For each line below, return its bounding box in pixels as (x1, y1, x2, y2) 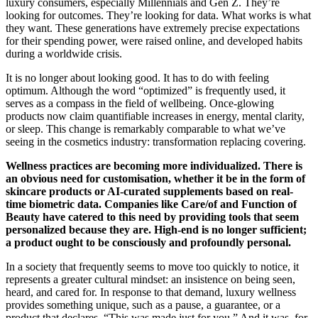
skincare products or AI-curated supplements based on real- (6, 185, 293, 197)
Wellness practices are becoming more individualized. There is (6, 159, 302, 172)
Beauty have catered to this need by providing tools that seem (6, 210, 299, 223)
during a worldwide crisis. (6, 47, 122, 60)
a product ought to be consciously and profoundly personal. (6, 236, 291, 248)
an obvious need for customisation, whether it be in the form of (6, 172, 305, 185)
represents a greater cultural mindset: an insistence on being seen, (6, 273, 295, 285)
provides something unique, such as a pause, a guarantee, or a (6, 298, 280, 311)
